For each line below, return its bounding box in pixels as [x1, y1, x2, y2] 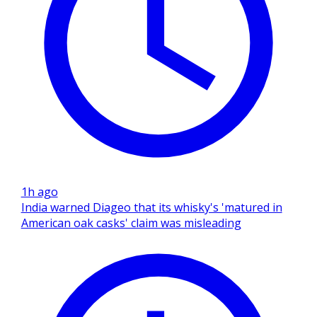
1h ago [21, 183, 58, 200]
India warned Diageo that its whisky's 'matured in [21, 199, 282, 215]
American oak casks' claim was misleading [21, 214, 241, 231]
